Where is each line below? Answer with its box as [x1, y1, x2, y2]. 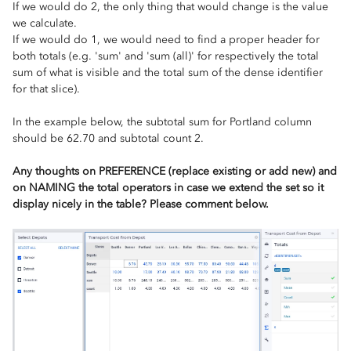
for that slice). [13, 82, 80, 96]
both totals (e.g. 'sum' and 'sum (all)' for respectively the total [13, 49, 319, 63]
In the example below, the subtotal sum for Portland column [13, 115, 312, 129]
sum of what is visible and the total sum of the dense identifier [13, 66, 323, 80]
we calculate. [13, 16, 77, 31]
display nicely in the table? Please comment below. [13, 197, 269, 212]
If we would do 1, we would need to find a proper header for [13, 33, 320, 47]
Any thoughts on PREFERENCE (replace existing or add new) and [13, 165, 337, 179]
